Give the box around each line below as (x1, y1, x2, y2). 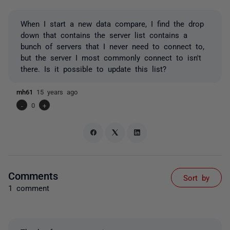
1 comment (8, 183, 49, 191)
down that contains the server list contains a (21, 31, 187, 39)
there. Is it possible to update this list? (21, 65, 166, 72)
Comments (8, 169, 58, 180)
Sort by (183, 173, 209, 181)
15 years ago (36, 88, 78, 95)
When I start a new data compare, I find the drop (21, 20, 204, 27)
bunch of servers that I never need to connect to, (21, 42, 204, 50)
